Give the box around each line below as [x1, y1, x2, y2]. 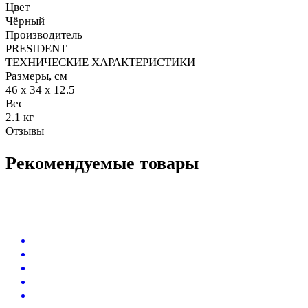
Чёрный [5, 14, 45, 28]
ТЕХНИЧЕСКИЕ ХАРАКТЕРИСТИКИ [5, 56, 195, 69]
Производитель [5, 28, 82, 42]
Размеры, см [5, 69, 67, 83]
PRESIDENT [5, 42, 67, 56]
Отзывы [5, 124, 44, 138]
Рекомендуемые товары [5, 153, 199, 173]
